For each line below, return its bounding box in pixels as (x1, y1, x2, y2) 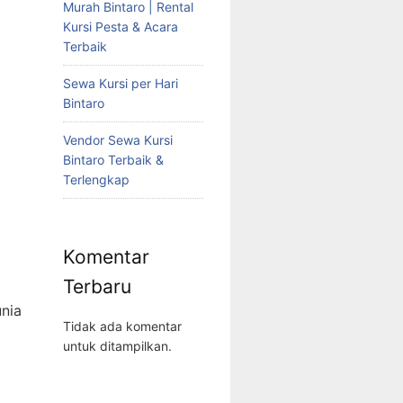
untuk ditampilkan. (63, 337, 172, 354)
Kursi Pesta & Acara (63, 19, 178, 35)
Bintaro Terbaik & (63, 152, 164, 168)
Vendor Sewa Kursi (63, 132, 173, 148)
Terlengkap (63, 172, 130, 188)
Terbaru (63, 274, 131, 298)
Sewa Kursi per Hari (63, 76, 178, 92)
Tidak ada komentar (63, 318, 182, 334)
